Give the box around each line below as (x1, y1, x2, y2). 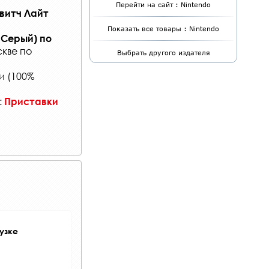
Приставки (4, 95, 58, 107)
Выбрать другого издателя (116, 49, 210, 56)
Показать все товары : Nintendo (107, 25, 219, 32)
